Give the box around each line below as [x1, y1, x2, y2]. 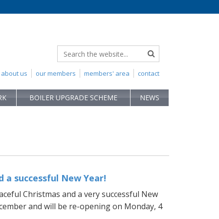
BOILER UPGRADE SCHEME [29, 93, 117, 102]
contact [138, 69, 159, 78]
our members [36, 69, 76, 78]
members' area [84, 69, 130, 78]
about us [1, 69, 27, 78]
